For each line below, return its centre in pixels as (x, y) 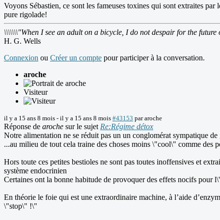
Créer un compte (76, 58)
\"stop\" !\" (21, 206)
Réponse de (23, 127)
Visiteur (36, 92)
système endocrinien (35, 171)
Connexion (21, 58)
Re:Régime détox (127, 127)
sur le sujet (82, 127)
